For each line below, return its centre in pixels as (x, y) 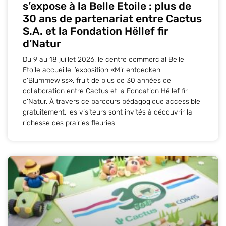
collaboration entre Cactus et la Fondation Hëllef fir (105, 91)
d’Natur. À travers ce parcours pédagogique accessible (111, 101)
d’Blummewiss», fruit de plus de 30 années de (97, 80)
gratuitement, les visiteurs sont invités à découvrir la (107, 112)
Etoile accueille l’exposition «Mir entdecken (92, 70)
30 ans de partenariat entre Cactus (112, 18)
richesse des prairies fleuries (69, 123)
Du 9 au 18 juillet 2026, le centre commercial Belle (103, 59)
